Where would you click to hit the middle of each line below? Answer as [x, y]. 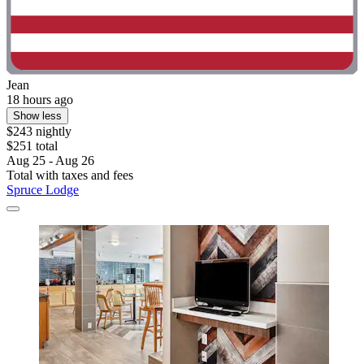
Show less [37, 116]
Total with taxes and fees [70, 175]
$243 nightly [39, 132]
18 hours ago [40, 100]
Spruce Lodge [43, 190]
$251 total [32, 146]
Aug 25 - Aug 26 [50, 161]
